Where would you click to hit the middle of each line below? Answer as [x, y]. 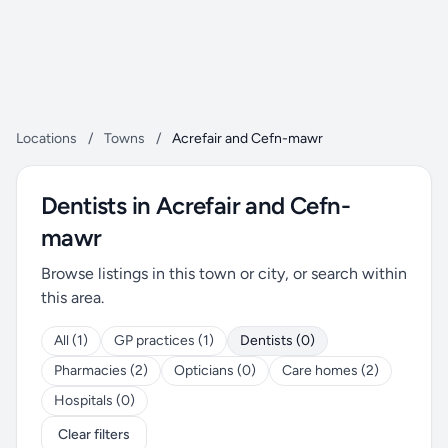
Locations [46, 138]
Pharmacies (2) [101, 370]
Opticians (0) [215, 370]
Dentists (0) [277, 340]
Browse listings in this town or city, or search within [224, 273]
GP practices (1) [164, 340]
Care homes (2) [330, 370]
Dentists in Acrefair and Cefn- [195, 205]
